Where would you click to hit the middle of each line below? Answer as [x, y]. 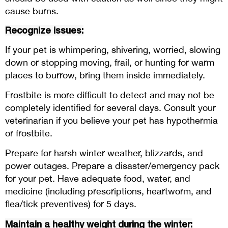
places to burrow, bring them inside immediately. [105, 75]
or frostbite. [29, 133]
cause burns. [32, 11]
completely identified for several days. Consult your [110, 107]
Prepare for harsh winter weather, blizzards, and [104, 153]
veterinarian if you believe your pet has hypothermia [111, 120]
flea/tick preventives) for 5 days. [71, 204]
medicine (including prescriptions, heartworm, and [108, 191]
